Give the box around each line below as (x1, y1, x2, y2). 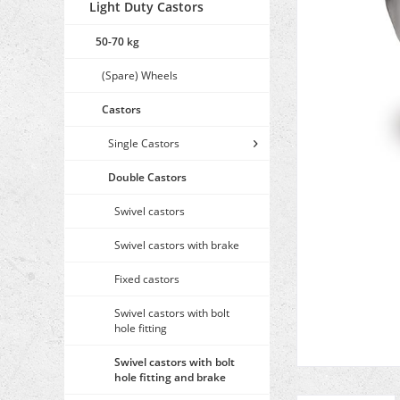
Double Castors (108, 170, 187, 186)
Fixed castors (114, 271, 179, 287)
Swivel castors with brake (114, 237, 239, 254)
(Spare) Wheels (102, 68, 178, 84)
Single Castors (108, 136, 179, 152)
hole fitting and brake (114, 370, 226, 386)
